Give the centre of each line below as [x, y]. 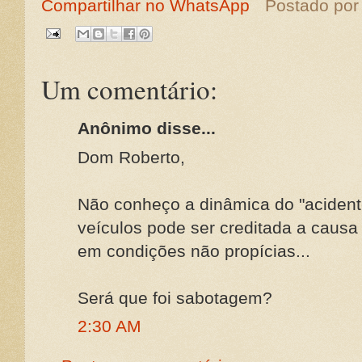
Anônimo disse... [147, 128]
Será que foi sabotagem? [175, 297]
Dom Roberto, [131, 157]
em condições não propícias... [194, 250]
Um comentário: [129, 88]
